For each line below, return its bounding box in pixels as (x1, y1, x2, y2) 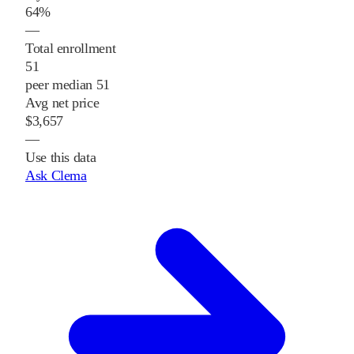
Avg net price (25, 94, 100, 111)
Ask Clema (25, 167, 87, 183)
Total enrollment (25, 40, 116, 56)
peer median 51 (25, 76, 110, 92)
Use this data (25, 149, 96, 165)
